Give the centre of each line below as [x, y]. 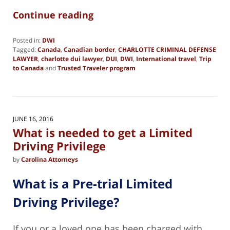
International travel [166, 59]
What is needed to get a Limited [103, 133]
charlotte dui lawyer [72, 59]
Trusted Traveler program [97, 68]
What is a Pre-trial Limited [93, 183]
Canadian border [89, 49]
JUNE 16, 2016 [33, 119]
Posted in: [27, 40]
